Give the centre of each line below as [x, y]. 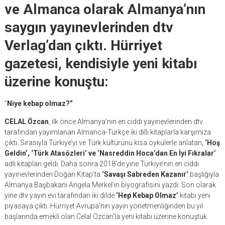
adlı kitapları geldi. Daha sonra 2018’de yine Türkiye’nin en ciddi [101, 164]
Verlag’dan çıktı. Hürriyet [83, 45]
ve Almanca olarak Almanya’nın [105, 9]
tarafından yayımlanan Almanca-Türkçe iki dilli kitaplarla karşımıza [107, 132]
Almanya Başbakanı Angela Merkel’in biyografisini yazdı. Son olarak [110, 185]
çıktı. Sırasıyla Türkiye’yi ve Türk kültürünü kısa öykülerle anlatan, [104, 143]
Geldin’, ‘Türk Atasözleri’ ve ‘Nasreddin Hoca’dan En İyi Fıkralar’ [110, 153]
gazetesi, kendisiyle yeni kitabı [101, 64]
